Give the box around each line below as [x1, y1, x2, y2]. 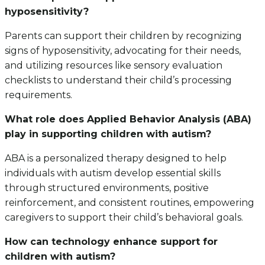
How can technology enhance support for [5, 236, 218, 248]
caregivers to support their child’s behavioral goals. [5, 212, 243, 224]
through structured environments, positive [5, 182, 209, 194]
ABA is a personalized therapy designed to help [5, 153, 227, 164]
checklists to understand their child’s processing [5, 75, 232, 86]
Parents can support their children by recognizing [5, 30, 242, 42]
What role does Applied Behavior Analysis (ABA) [5, 114, 251, 125]
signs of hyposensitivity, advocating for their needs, [5, 45, 241, 57]
